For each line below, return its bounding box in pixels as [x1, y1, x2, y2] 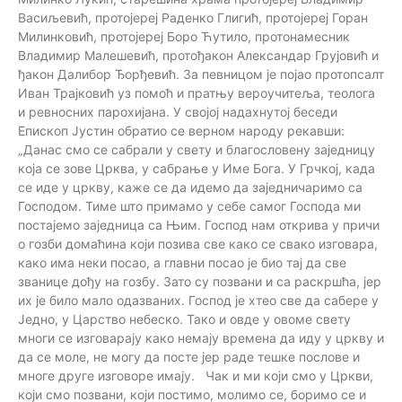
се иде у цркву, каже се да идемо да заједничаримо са [18, 179, 363, 195]
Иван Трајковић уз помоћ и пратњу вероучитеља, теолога [18, 84, 375, 100]
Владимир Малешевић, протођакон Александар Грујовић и [18, 47, 379, 63]
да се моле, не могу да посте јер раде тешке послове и [18, 348, 360, 364]
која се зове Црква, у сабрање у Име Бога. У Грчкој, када [18, 160, 375, 176]
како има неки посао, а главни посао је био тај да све [18, 254, 346, 270]
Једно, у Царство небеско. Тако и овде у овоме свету [18, 310, 351, 327]
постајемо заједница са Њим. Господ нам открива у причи [18, 216, 380, 232]
